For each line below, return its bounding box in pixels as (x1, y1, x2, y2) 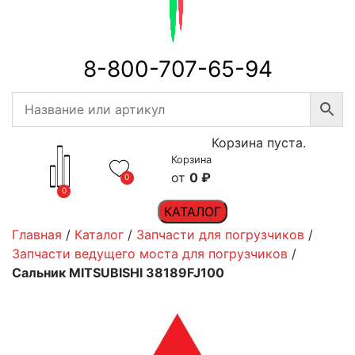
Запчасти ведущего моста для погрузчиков (12, 246, 288, 261)
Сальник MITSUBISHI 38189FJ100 (12, 265, 224, 281)
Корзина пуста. (211, 135, 306, 151)
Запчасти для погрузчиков (136, 227, 304, 242)
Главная (12, 227, 62, 242)
